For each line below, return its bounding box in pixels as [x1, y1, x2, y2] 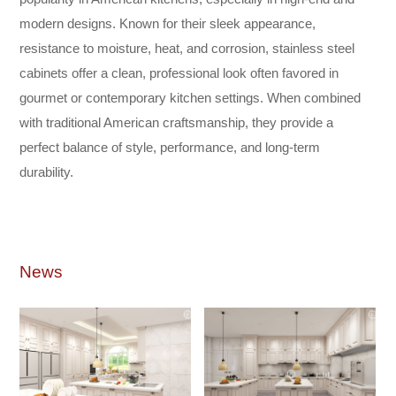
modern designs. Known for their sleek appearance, [19, 15, 316, 31]
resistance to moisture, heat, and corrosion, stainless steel [19, 40, 355, 56]
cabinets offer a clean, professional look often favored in [19, 65, 339, 80]
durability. [19, 164, 74, 179]
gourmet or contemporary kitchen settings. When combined [19, 89, 362, 105]
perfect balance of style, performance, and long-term [19, 139, 321, 155]
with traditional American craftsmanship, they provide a [19, 114, 334, 130]
